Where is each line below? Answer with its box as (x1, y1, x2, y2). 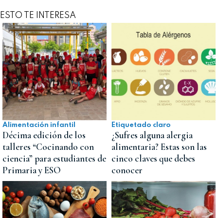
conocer (111, 164, 143, 177)
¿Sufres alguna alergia (111, 129, 193, 142)
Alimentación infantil (2, 122, 75, 129)
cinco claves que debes (111, 153, 195, 165)
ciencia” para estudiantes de (2, 153, 106, 165)
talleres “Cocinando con (2, 141, 94, 153)
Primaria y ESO (2, 164, 61, 177)
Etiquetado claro (111, 122, 171, 129)
